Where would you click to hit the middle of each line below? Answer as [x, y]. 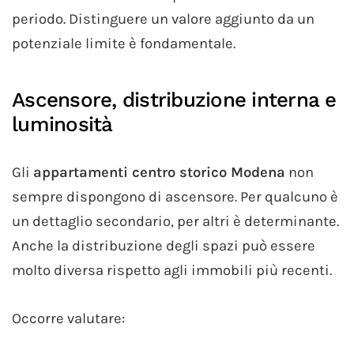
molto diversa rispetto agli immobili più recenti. [172, 271]
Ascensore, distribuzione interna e [174, 100]
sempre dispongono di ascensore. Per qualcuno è [175, 197]
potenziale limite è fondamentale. [124, 44]
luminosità [62, 124]
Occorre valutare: [68, 319]
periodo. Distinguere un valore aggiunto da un [163, 19]
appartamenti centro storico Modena [159, 173]
